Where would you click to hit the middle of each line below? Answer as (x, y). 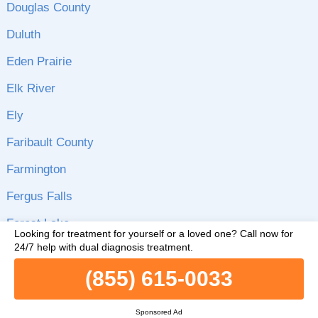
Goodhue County (50, 277)
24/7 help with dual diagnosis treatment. (104, 247)
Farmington (36, 169)
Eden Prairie (39, 61)
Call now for (265, 234)
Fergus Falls (39, 196)
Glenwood (32, 250)
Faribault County (50, 142)
